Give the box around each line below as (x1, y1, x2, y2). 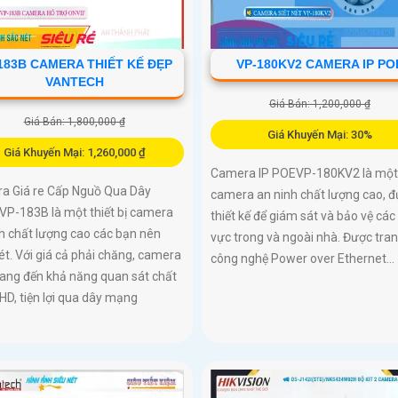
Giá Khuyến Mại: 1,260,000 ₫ (3, 145, 146, 159)
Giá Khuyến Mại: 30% (267, 127, 372, 141)
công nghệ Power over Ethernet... (210, 251, 394, 266)
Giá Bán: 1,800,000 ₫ (23, 115, 125, 128)
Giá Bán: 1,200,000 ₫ (268, 97, 370, 110)
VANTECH (44, 74, 104, 89)
